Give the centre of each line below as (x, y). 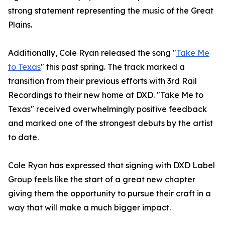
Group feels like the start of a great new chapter (102, 180)
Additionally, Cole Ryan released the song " (92, 53)
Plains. (20, 25)
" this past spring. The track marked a (113, 67)
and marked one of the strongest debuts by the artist (110, 123)
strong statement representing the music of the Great (111, 11)
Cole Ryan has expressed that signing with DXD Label (111, 165)
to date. (23, 137)
